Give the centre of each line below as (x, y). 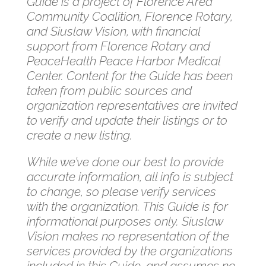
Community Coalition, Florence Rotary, (129, 16)
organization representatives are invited (132, 105)
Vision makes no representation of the (128, 236)
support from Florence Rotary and (118, 46)
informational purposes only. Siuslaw (125, 221)
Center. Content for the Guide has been (129, 75)
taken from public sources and (109, 90)
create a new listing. (79, 135)
